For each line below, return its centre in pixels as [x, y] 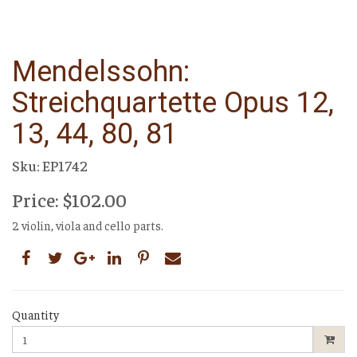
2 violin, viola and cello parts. [88, 225]
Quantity [35, 314]
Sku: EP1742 [50, 165]
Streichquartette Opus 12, [173, 102]
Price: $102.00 [69, 199]
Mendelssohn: [101, 71]
